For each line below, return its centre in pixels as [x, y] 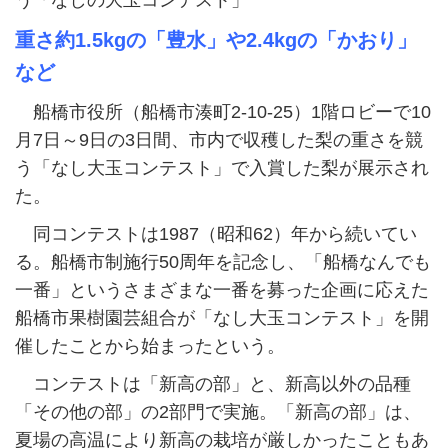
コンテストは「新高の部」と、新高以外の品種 [213, 384]
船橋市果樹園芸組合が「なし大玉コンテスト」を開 [222, 318]
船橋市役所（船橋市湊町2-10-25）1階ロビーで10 [223, 112]
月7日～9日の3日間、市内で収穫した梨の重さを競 [219, 140]
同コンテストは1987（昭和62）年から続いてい [216, 234]
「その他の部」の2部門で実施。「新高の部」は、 [218, 412]
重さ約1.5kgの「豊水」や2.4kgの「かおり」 [216, 40]
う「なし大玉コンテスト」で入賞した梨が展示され [222, 168]
